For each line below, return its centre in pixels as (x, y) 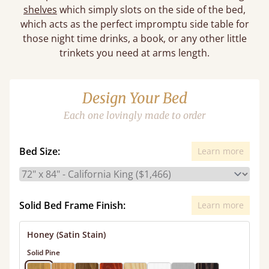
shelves (40, 10)
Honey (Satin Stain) (66, 234)
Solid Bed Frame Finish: (72, 205)
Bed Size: (40, 151)
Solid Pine (44, 252)
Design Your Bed (134, 98)
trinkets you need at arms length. (134, 53)
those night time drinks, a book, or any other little (134, 38)
